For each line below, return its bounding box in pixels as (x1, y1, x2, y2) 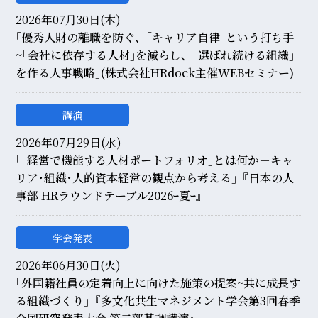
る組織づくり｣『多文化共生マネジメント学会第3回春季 (16, 292, 301, 309)
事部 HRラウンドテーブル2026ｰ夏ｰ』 (16, 187, 208, 204)
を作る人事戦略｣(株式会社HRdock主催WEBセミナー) (16, 65, 295, 81)
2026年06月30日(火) (16, 257, 121, 273)
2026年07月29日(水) (16, 134, 122, 150)
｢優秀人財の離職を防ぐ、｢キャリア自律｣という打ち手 (16, 29, 295, 45)
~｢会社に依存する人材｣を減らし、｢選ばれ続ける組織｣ (16, 47, 295, 63)
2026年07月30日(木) (16, 11, 121, 28)
